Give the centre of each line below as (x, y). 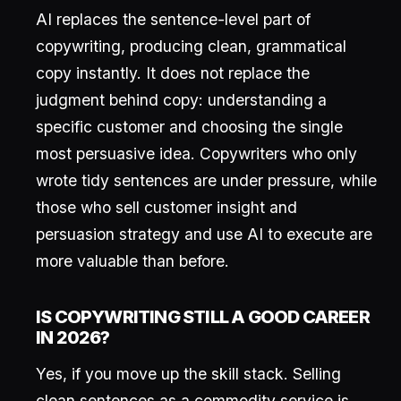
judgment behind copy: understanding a (181, 100)
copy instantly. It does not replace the (173, 73)
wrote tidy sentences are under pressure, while (206, 180)
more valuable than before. (132, 261)
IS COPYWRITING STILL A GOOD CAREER (203, 317)
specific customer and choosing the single (189, 127)
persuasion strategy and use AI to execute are (204, 234)
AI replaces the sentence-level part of (173, 19)
